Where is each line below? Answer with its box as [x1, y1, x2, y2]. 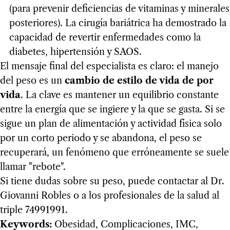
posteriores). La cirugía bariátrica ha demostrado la [9, 17, 226, 29]
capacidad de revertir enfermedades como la [9, 32, 201, 44]
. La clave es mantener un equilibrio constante [21, 89, 219, 101]
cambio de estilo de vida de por [65, 75, 214, 87]
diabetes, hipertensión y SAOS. [9, 46, 142, 58]
